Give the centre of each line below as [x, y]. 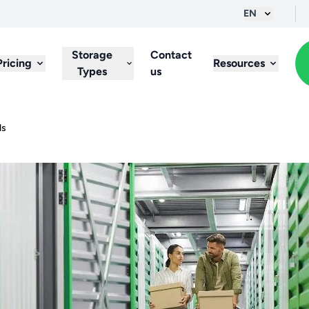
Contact [171, 55]
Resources [239, 63]
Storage [92, 55]
